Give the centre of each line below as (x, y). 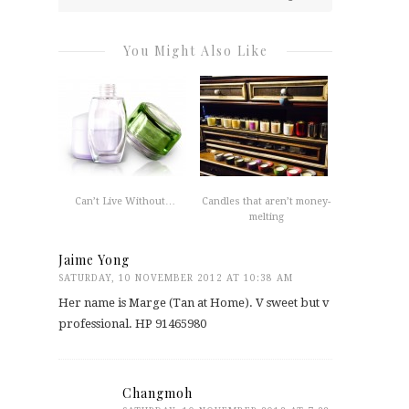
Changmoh (157, 393)
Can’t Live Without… (125, 202)
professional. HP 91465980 (132, 324)
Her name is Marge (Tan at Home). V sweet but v (194, 303)
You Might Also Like (195, 51)
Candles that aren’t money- (266, 202)
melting (266, 217)
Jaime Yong (94, 260)
